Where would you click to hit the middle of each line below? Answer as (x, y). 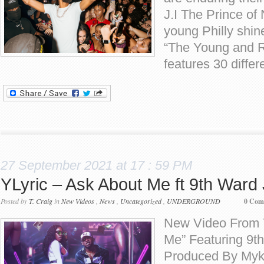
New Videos (78, 201)
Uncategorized (141, 201)
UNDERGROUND (194, 201)
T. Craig (41, 201)
